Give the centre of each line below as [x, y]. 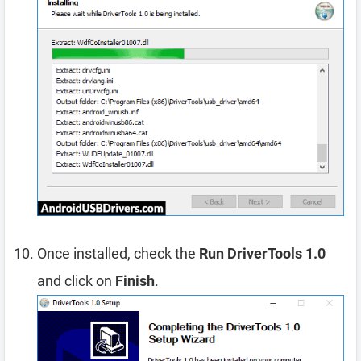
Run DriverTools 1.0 [262, 253]
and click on [76, 280]
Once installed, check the [118, 253]
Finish [135, 280]
